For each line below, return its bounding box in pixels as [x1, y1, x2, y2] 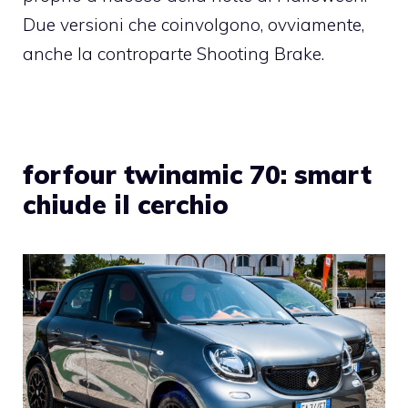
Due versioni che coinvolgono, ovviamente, [23, 14, 364, 36]
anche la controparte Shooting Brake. [23, 43, 324, 66]
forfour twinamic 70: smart [23, 158, 372, 191]
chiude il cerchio [23, 189, 229, 221]
